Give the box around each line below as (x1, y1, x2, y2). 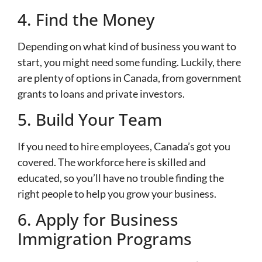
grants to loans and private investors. (18, 87, 185, 100)
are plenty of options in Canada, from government (18, 71, 242, 84)
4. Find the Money (18, 8, 155, 30)
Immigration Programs (18, 227, 192, 250)
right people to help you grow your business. (18, 187, 216, 201)
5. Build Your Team (18, 108, 162, 131)
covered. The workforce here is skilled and (18, 156, 206, 169)
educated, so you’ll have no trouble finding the (18, 171, 224, 185)
